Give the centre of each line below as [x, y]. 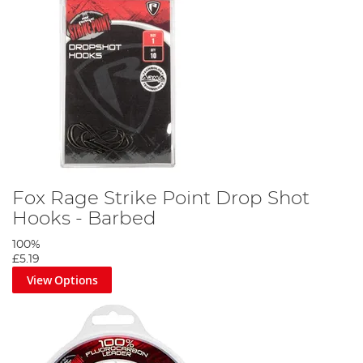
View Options [62, 280]
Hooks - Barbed [84, 218]
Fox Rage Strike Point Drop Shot [161, 198]
